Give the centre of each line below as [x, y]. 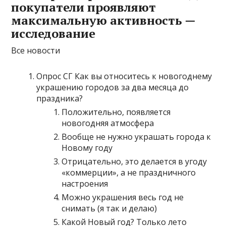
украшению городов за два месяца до [113, 87]
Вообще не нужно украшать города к [136, 137]
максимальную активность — [103, 20]
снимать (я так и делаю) [109, 208]
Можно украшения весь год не [123, 197]
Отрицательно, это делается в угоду [134, 161]
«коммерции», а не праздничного [129, 173]
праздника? [60, 98]
